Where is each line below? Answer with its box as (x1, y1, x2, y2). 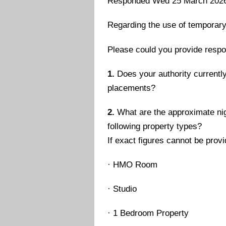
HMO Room (113, 159, 158, 169)
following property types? (107, 121, 202, 131)
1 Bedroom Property (113, 208, 189, 218)
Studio (113, 184, 137, 194)
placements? (107, 83, 156, 93)
